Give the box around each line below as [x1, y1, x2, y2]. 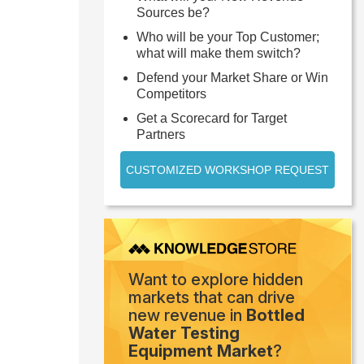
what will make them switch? [136, 46, 301, 60]
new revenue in [128, 305, 246, 326]
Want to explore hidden [128, 270, 303, 290]
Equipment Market [128, 341, 273, 362]
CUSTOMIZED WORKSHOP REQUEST [126, 163, 329, 176]
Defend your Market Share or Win [136, 71, 328, 84]
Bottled [246, 305, 305, 326]
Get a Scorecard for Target [136, 111, 287, 125]
